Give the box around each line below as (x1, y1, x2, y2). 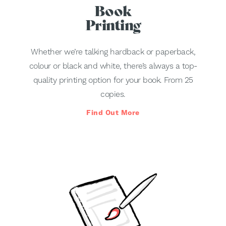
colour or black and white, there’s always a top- (29, 61, 197, 71)
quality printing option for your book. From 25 (33, 75, 193, 85)
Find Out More (86, 108, 140, 117)
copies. (100, 89, 126, 99)
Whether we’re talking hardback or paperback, (31, 47, 195, 57)
